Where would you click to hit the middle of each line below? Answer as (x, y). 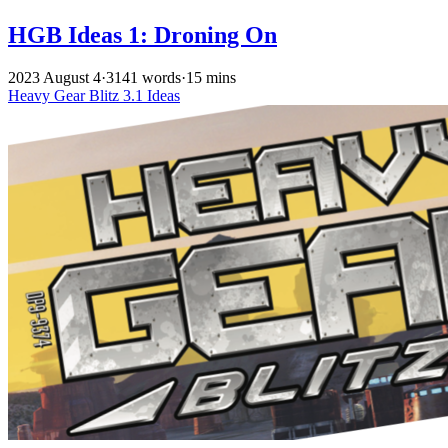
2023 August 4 (54, 78)
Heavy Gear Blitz (65, 96)
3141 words (143, 78)
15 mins (211, 78)
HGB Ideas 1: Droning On (142, 35)
